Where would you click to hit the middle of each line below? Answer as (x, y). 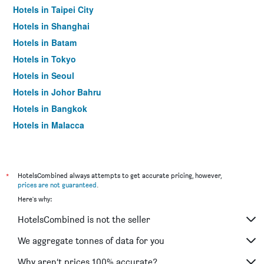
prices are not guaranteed (57, 185)
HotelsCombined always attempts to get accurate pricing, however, (120, 175)
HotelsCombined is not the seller (84, 219)
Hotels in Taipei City (53, 9)
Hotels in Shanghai (51, 26)
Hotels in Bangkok (50, 108)
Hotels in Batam (45, 42)
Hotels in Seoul (44, 75)
